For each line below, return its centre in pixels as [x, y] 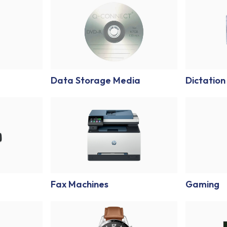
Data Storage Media [96, 80]
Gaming [203, 184]
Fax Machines [80, 184]
